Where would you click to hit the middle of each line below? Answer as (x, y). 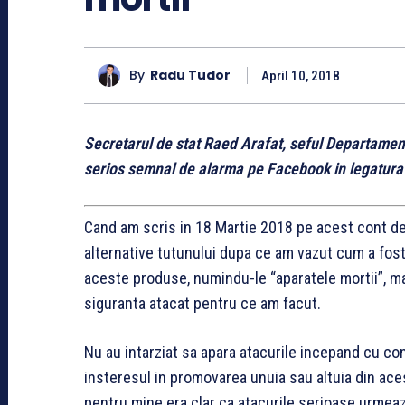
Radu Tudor (190, 75)
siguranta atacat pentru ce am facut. (202, 303)
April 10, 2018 (301, 75)
